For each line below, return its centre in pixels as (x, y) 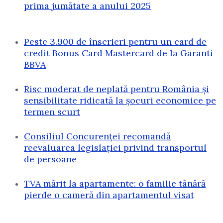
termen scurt (52, 112)
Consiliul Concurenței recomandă (97, 136)
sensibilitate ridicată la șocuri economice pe (120, 101)
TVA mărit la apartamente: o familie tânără (115, 184)
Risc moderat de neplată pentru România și (116, 89)
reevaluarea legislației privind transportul (115, 148)
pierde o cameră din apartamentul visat (109, 195)
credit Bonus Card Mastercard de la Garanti (118, 53)
